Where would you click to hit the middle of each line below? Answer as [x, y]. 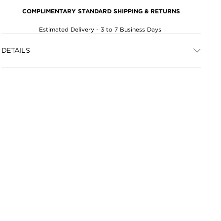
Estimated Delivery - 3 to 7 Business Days [101, 29]
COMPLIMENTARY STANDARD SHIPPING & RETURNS [101, 11]
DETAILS [16, 50]
